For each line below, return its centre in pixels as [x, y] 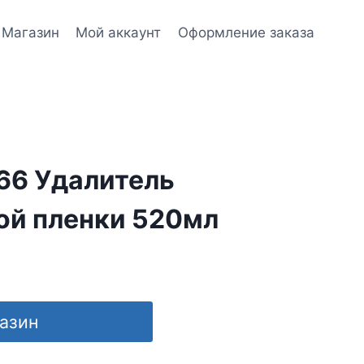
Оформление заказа [246, 32]
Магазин [31, 32]
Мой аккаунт [119, 32]
